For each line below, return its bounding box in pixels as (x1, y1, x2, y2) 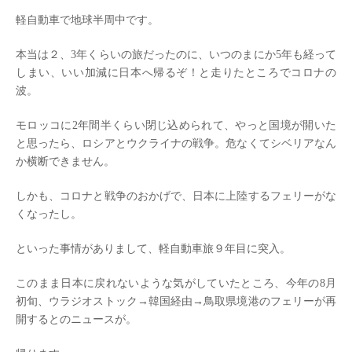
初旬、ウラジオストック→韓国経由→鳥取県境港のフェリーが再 (16, 295, 336, 308)
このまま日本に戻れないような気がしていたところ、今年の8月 (16, 277, 336, 290)
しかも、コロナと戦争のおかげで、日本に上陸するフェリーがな (16, 190, 336, 203)
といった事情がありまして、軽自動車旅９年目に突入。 (16, 243, 291, 255)
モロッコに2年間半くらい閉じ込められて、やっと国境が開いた (16, 119, 336, 132)
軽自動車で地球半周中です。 (16, 14, 159, 27)
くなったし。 (16, 208, 82, 221)
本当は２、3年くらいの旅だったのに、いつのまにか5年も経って (16, 49, 336, 61)
